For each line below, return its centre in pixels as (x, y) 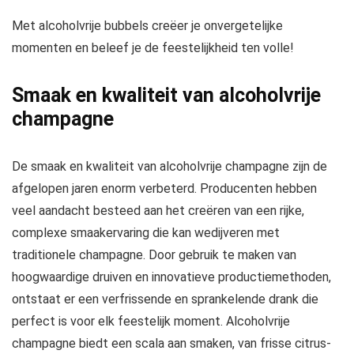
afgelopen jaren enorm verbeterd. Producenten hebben (164, 189)
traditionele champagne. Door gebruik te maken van (154, 255)
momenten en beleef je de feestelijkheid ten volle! (153, 48)
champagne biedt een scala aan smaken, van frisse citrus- (171, 344)
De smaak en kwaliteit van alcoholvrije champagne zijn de (169, 167)
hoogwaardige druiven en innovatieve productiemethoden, (171, 277)
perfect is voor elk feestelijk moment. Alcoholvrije (151, 322)
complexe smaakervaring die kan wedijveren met (146, 233)
